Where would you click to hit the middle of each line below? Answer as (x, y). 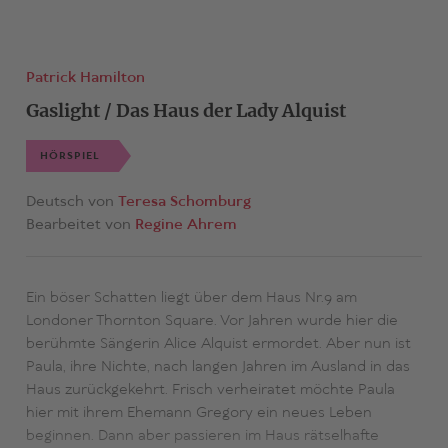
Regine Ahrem (185, 225)
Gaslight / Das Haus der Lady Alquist (185, 111)
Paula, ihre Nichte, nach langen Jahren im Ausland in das (217, 367)
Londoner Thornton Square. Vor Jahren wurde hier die (211, 321)
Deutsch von (71, 202)
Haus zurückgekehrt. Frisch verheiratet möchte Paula (210, 390)
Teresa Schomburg (184, 202)
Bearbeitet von (80, 225)
